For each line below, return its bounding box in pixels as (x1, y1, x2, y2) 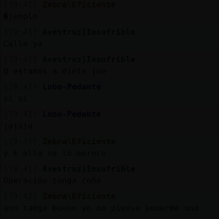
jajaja (3, 121, 33, 131)
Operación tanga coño (3, 175, 101, 185)
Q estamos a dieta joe (3, 66, 106, 76)
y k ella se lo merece (3, 148, 106, 158)
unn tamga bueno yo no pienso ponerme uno (3, 203, 199, 213)
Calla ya (3, 39, 43, 48)
